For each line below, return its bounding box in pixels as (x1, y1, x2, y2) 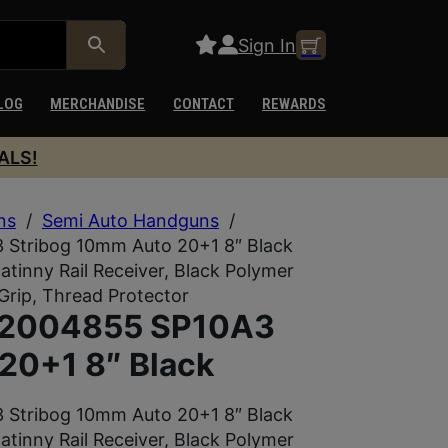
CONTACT (173, 95, 235, 113)
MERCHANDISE (50, 95, 146, 113)
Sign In (238, 34, 296, 56)
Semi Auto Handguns (41, 209, 219, 231)
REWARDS (261, 95, 326, 113)
